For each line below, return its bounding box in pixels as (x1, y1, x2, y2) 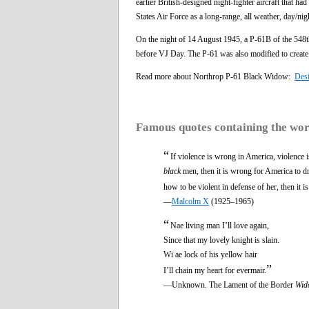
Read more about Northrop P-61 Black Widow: (136, 71, 295, 81)
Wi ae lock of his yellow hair (163, 249, 257, 259)
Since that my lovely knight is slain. (163, 235, 279, 245)
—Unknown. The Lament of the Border (163, 279, 295, 290)
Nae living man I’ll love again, (170, 220, 269, 230)
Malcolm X (172, 196, 209, 206)
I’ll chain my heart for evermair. (163, 265, 266, 275)
